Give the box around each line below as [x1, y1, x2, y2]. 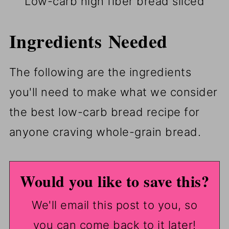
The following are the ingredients [9, 65, 192, 79]
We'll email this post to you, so [32, 198, 197, 212]
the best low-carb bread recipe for [9, 105, 200, 119]
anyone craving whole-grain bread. [9, 125, 201, 139]
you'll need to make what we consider [9, 85, 218, 99]
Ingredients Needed [9, 28, 168, 55]
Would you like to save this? [20, 170, 209, 193]
